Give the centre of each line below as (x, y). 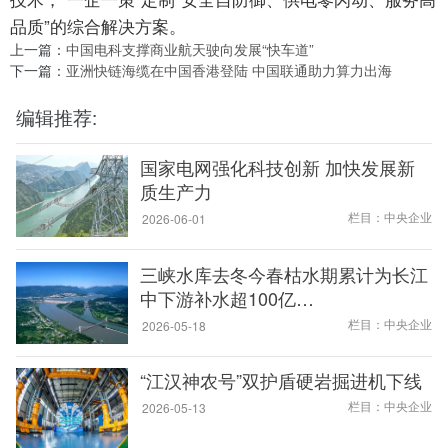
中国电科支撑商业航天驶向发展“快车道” (190, 49)
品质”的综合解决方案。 (98, 26)
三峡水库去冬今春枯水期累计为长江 (283, 273)
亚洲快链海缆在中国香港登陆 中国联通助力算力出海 (229, 70)
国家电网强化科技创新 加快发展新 (277, 167)
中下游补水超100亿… (226, 297)
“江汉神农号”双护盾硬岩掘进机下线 (280, 380)
